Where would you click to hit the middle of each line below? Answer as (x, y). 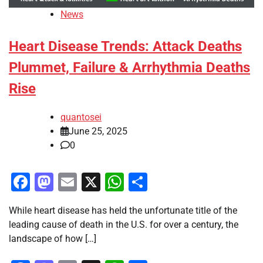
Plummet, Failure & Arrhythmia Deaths (129, 67)
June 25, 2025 (98, 131)
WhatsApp (167, 182)
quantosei (81, 117)
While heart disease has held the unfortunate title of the (123, 211)
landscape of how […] (53, 239)
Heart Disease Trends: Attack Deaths (125, 46)
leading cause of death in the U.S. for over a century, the (124, 225)
